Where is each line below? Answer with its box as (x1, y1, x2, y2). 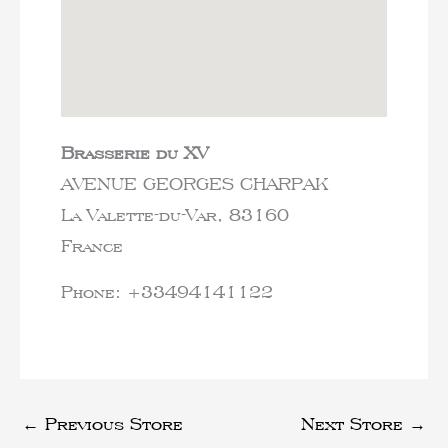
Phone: (60, 280, 127, 302)
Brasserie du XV (60, 141, 208, 163)
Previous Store (39, 413, 183, 435)
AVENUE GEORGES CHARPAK (60, 172, 328, 194)
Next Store (301, 413, 409, 435)
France (60, 234, 123, 256)
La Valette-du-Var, (60, 203, 229, 225)
